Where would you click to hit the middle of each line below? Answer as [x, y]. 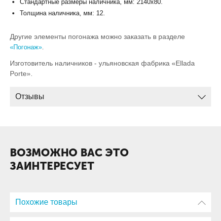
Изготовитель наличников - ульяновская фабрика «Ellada [102, 63]
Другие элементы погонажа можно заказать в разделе [97, 36]
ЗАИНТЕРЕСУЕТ [52, 166]
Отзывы [30, 96]
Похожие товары [46, 202]
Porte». [21, 73]
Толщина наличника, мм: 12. [62, 13]
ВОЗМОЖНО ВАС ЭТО [69, 153]
